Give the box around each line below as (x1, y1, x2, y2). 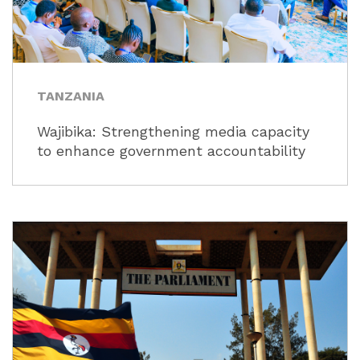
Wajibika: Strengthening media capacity (37, 123, 309, 140)
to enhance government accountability (37, 142, 305, 159)
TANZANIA (37, 88, 104, 104)
